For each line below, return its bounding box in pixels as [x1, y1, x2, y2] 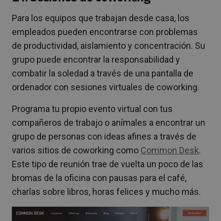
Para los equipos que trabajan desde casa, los [12, 13, 189, 24]
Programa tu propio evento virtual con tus [12, 104, 173, 114]
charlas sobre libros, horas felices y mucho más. [12, 186, 201, 197]
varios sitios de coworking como [12, 145, 141, 156]
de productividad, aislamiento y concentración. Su [12, 40, 205, 51]
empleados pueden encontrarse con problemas [12, 27, 198, 37]
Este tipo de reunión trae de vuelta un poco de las [12, 159, 203, 170]
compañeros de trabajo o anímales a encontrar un [12, 117, 205, 128]
